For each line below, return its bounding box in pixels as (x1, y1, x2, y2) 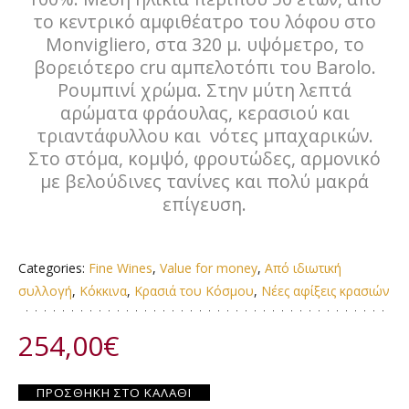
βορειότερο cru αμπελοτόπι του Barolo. (33, 55, 376, 80)
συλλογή (18, 282, 72, 300)
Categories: (18, 259, 89, 278)
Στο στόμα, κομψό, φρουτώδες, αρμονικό (28, 146, 381, 172)
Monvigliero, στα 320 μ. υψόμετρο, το (45, 32, 364, 58)
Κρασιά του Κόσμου (134, 282, 254, 300)
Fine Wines (89, 259, 152, 278)
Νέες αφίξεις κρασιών (261, 282, 390, 300)
